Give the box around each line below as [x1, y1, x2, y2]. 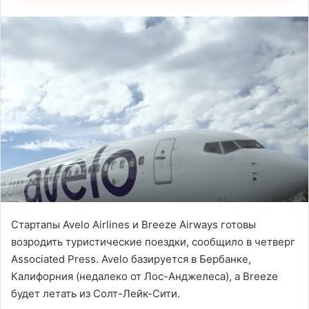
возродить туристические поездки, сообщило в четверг [11, 235, 295, 248]
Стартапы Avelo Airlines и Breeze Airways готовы [11, 217, 256, 231]
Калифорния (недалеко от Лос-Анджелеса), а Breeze [11, 269, 278, 283]
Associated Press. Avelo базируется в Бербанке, [11, 252, 251, 266]
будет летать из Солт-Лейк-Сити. [11, 286, 180, 300]
